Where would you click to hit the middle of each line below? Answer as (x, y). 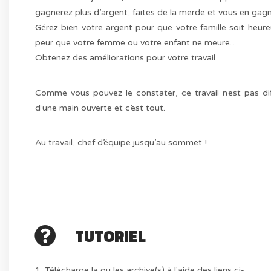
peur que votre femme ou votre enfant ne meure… (137, 43)
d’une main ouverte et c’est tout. (100, 108)
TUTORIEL (111, 236)
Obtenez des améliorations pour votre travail (126, 58)
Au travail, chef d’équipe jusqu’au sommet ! (121, 142)
